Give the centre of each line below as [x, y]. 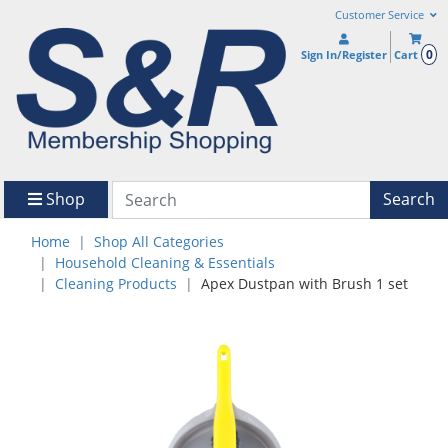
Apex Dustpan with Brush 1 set [304, 283]
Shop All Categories [159, 241]
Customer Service [380, 15]
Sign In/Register [344, 54]
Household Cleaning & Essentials [165, 262]
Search [409, 199]
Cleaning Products [116, 283]
